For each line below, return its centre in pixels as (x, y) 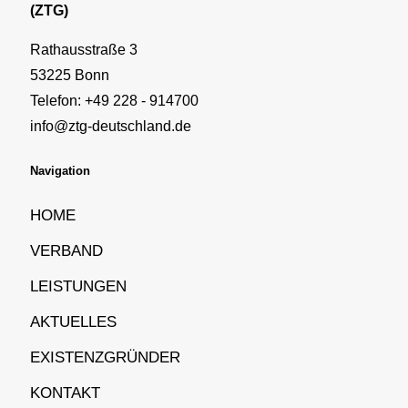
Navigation (60, 170)
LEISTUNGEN (78, 286)
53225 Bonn (70, 75)
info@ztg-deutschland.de (111, 126)
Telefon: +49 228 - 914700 (114, 100)
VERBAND (66, 250)
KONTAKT (65, 392)
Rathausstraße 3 (84, 49)
